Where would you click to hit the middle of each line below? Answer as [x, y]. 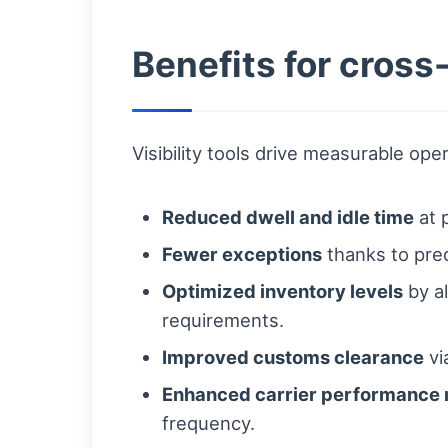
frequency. [208, 423]
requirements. [223, 320]
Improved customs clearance [293, 357]
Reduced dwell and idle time [288, 217]
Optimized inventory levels [282, 291]
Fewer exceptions [242, 254]
